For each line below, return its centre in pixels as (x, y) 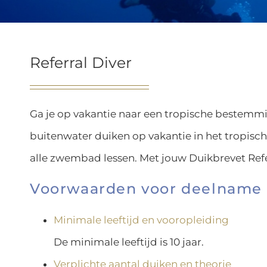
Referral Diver (81, 63)
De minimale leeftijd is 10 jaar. (129, 242)
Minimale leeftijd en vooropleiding (141, 220)
